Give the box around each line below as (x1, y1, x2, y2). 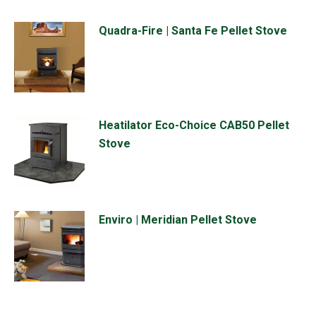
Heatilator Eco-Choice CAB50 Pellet (99, 119, 289, 133)
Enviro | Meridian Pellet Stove (99, 213, 257, 227)
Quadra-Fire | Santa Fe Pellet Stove (99, 24, 287, 38)
